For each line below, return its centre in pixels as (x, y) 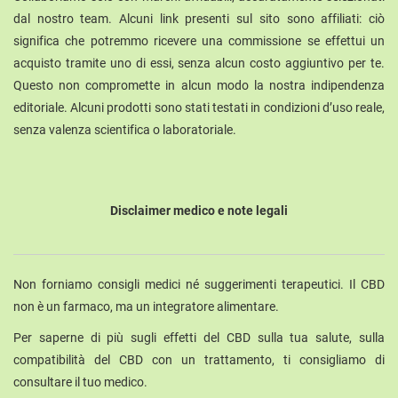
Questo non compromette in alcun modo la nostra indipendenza (199, 86)
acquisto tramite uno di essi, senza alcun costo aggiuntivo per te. (199, 64)
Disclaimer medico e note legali (199, 211)
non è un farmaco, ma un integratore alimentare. (146, 307)
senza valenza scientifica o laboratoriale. (125, 130)
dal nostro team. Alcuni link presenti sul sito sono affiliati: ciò (199, 19)
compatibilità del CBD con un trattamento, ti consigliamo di (199, 360)
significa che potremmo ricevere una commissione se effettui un (199, 41)
